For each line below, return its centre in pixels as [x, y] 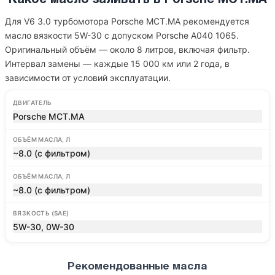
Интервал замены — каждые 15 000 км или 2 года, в [117, 64]
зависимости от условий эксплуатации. [88, 78]
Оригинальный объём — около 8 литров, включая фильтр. [127, 49]
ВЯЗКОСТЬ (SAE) [41, 213]
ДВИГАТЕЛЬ [33, 103]
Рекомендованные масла [137, 267]
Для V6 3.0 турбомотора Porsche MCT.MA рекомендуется [127, 21]
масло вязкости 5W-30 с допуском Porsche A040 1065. [122, 35]
